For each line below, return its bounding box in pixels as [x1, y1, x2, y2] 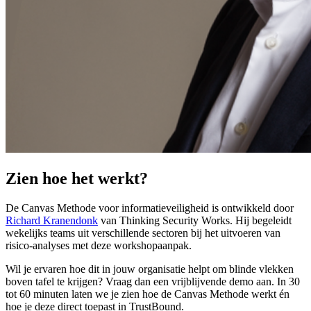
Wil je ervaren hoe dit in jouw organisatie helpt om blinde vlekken [6, 262, 294, 275]
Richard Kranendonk [6, 214, 98, 226]
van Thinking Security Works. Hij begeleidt [98, 214, 292, 226]
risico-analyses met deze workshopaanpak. [6, 239, 192, 251]
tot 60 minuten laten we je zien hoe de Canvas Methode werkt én [6, 287, 289, 300]
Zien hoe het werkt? [6, 169, 148, 187]
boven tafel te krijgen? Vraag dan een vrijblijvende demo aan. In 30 [6, 275, 300, 287]
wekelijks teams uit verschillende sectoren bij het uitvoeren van [6, 226, 280, 239]
